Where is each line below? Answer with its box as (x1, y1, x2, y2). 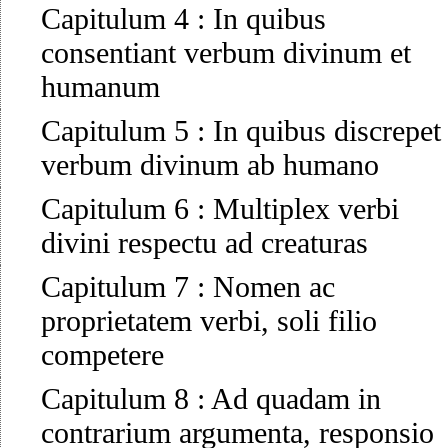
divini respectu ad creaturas (41, 226, 368, 260)
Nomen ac (213, 270, 335, 304)
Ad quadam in (211, 382, 381, 416)
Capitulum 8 (41, 382, 189, 416)
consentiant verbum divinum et (41, 36, 411, 70)
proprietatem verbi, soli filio (41, 304, 377, 338)
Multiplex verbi (213, 192, 399, 226)
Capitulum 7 (41, 270, 189, 304)
